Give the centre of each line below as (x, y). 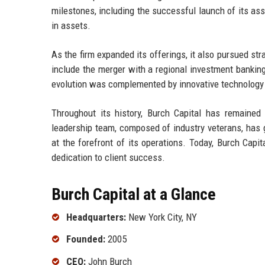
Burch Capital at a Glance (134, 194)
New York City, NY (161, 217)
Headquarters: (96, 217)
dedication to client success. (108, 157)
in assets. (71, 25)
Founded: (86, 239)
